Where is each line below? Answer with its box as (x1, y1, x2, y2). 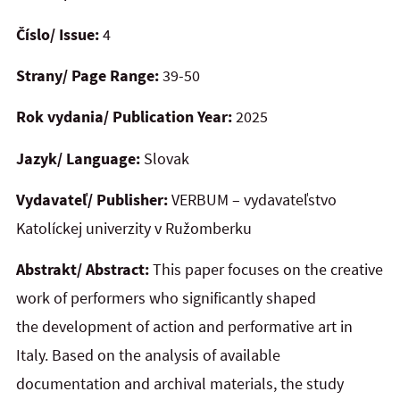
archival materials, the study (154, 373, 344, 395)
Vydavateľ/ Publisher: (16, 189, 168, 211)
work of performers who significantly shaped (16, 287, 316, 309)
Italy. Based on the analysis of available (16, 345, 280, 366)
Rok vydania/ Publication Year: (16, 106, 232, 128)
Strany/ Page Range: (16, 64, 162, 86)
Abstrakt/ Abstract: (16, 259, 153, 280)
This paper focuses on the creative (153, 259, 383, 280)
